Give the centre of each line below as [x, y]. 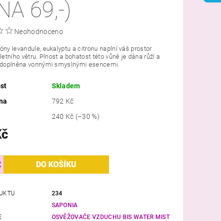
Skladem [66, 86]
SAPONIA [65, 205]
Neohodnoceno [39, 31]
